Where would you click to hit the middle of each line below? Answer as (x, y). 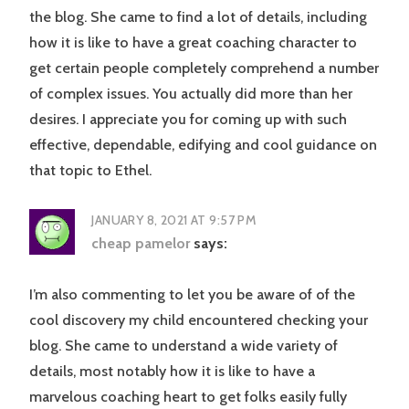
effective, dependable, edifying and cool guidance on (203, 145)
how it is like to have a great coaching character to (193, 43)
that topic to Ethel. (90, 171)
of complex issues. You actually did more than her (191, 94)
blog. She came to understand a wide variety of (184, 346)
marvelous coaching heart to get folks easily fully (188, 397)
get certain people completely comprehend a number (204, 68)
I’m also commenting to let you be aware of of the (192, 295)
